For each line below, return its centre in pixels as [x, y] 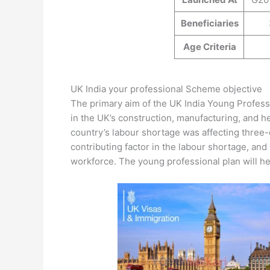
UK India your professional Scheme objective [166, 89]
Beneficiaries [209, 24]
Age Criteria [209, 47]
